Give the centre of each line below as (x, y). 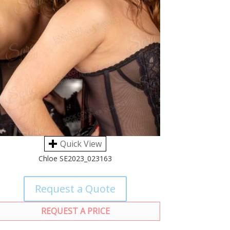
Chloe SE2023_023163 (75, 159)
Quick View (81, 144)
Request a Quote (75, 189)
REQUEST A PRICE (75, 211)
